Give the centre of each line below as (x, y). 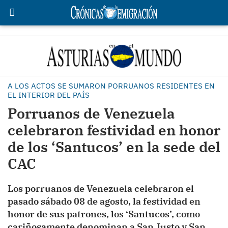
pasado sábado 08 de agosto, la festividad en (104, 201)
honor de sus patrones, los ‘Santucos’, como (104, 214)
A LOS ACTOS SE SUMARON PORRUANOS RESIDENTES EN (111, 86)
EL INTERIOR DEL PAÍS (49, 95)
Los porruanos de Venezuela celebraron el (101, 189)
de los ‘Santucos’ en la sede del (114, 147)
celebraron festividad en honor (114, 130)
